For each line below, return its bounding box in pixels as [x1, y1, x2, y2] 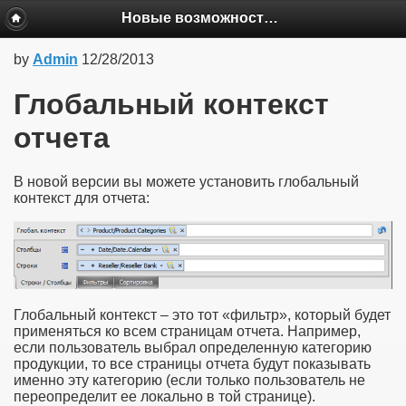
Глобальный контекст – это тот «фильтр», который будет [14, 307, 391, 324]
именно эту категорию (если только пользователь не [14, 372, 365, 389]
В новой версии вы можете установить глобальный [14, 174, 359, 190]
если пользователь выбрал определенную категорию [14, 340, 372, 356]
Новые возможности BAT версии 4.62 [264, 9, 279, 25]
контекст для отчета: [14, 190, 150, 207]
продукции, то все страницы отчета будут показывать [14, 356, 371, 372]
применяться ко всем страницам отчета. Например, [14, 324, 361, 340]
